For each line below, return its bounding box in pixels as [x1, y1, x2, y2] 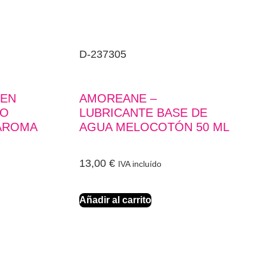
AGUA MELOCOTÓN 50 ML [79, 120, 230, 134]
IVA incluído [118, 159, 162, 169]
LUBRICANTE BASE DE [79, 106, 208, 120]
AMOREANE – [79, 92, 157, 105]
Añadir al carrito [79, 195, 152, 206]
